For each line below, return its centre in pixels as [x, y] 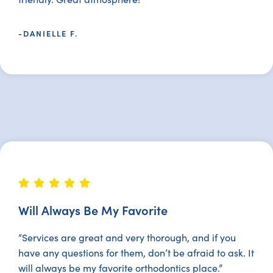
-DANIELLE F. [48, 33]
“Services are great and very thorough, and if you [127, 237]
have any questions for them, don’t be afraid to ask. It [136, 253]
